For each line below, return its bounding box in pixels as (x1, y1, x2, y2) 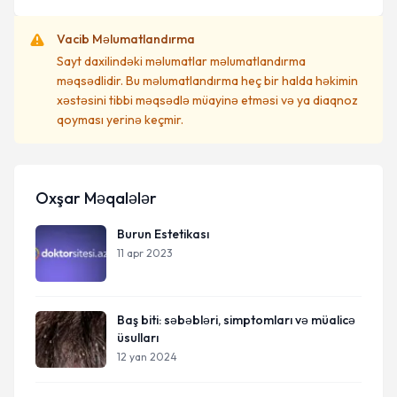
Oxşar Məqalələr (35, 188, 157, 208)
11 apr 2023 (117, 246, 173, 260)
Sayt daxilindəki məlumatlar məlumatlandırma (57, 53, 306, 69)
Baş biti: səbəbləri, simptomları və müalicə (117, 312, 355, 328)
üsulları (117, 330, 159, 346)
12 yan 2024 (117, 350, 177, 363)
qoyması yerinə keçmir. (57, 112, 183, 128)
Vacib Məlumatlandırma (57, 31, 195, 47)
